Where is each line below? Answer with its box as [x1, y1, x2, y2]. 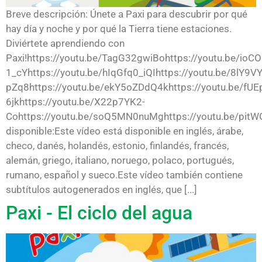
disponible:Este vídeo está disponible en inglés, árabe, [6, 125, 243, 137]
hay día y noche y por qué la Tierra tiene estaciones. [6, 22, 232, 35]
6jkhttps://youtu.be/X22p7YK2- [6, 95, 145, 108]
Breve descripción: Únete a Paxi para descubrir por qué [6, 8, 247, 20]
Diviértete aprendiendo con [6, 37, 125, 49]
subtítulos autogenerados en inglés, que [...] [6, 183, 197, 195]
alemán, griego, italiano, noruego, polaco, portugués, [6, 154, 234, 166]
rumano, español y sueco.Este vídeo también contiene [6, 168, 243, 181]
